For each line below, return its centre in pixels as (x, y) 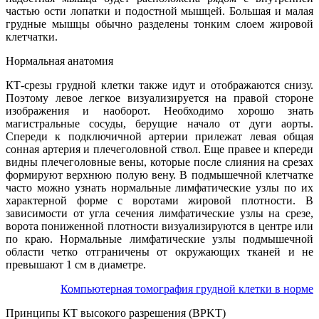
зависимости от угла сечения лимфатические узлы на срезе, (159, 213)
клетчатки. (32, 36)
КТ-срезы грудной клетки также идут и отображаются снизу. (159, 85)
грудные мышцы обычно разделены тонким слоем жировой (159, 23)
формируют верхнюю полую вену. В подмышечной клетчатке (159, 174)
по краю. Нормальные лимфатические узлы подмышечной (159, 239)
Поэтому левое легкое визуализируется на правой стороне (159, 98)
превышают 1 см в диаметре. (76, 264)
